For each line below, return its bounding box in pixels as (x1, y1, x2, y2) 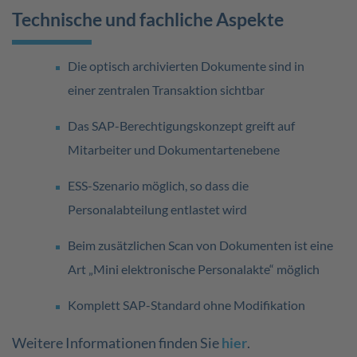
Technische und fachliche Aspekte (12, 8, 284, 30)
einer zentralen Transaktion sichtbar (68, 82, 265, 97)
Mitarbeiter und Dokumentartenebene (68, 142, 280, 157)
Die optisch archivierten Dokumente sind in (68, 58, 304, 73)
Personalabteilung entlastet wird (68, 202, 247, 217)
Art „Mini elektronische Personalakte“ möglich (68, 261, 320, 277)
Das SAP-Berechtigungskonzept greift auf (68, 118, 295, 133)
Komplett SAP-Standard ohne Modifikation (68, 297, 305, 312)
